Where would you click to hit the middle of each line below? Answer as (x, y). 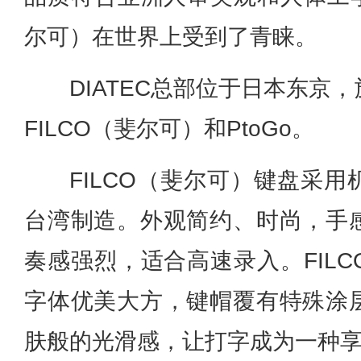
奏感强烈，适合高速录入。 (164, 260)
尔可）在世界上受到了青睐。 (171, 36)
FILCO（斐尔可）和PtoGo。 (169, 128)
